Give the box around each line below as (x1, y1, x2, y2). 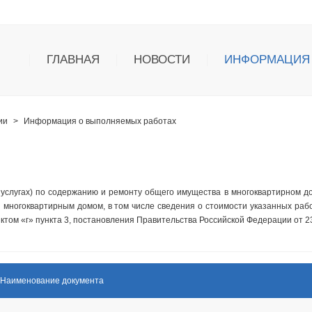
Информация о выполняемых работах (24, 116, 176, 126)
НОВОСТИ (134, 53, 190, 66)
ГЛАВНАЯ (47, 53, 100, 66)
